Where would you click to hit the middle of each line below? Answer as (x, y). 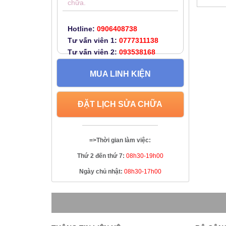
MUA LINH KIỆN (120, 74)
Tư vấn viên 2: (92, 52)
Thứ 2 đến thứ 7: (101, 156)
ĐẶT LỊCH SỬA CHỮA (120, 104)
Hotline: (81, 29)
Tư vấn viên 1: (92, 40)
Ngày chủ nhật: (101, 172)
